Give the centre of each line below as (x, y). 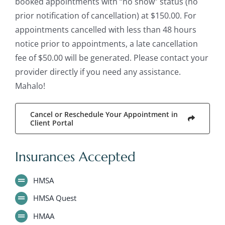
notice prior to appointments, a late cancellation (106, 43)
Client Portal (51, 123)
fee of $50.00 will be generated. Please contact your (111, 58)
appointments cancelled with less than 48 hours (105, 29)
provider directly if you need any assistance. (98, 72)
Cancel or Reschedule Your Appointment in (104, 114)
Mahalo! (30, 86)
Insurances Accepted (75, 156)
